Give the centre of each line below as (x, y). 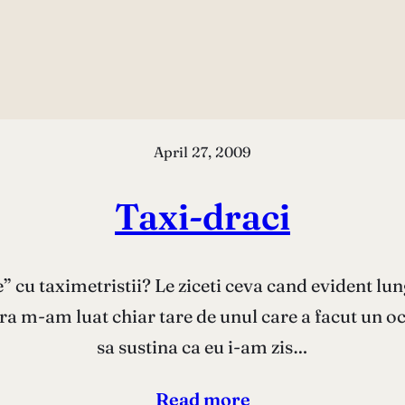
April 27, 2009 (202, 151)
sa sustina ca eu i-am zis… (202, 346)
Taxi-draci (202, 216)
